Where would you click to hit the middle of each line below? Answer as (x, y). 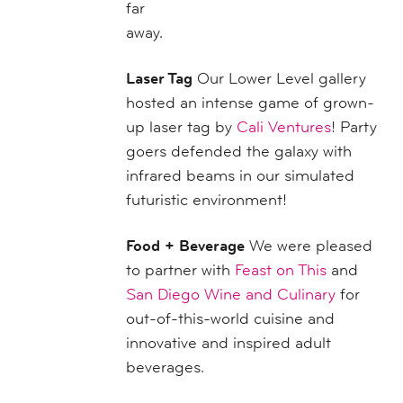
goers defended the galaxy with (239, 151)
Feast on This (281, 269)
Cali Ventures (284, 126)
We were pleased (309, 245)
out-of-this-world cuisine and (230, 318)
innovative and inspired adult (228, 342)
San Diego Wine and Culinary (231, 294)
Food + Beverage (185, 245)
